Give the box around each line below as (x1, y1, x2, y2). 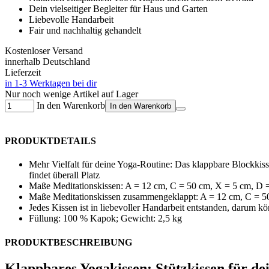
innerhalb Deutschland (5, 56, 90, 67)
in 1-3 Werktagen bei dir (5, 77, 97, 88)
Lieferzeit (5, 67, 41, 77)
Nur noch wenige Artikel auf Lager (5, 88, 138, 99)
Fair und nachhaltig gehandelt (29, 25, 141, 35)
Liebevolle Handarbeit (29, 14, 113, 25)
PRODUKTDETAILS (5, 136, 96, 147)
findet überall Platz (29, 170, 100, 181)
